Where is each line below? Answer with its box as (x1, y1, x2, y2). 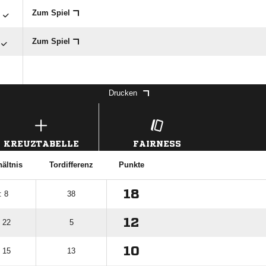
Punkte (118, 160, 144, 169)
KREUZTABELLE (3, 140, 79, 148)
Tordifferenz (49, 160, 93, 169)
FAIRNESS (132, 140, 181, 148)
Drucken (109, 88, 137, 97)
